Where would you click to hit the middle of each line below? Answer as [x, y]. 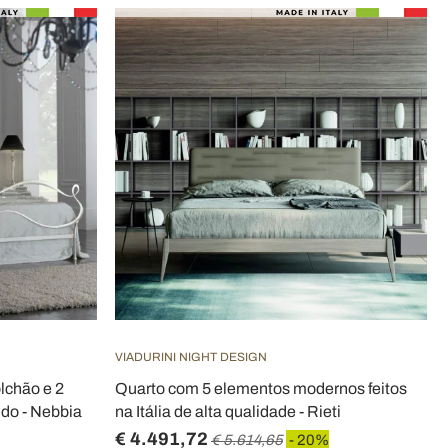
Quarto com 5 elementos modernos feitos [261, 388]
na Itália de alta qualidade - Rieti [228, 411]
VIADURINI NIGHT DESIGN [191, 357]
